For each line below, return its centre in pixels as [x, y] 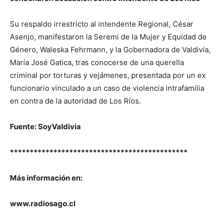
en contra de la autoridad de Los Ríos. [75, 101]
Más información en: [46, 178]
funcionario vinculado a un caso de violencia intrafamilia [107, 88]
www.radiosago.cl [43, 203]
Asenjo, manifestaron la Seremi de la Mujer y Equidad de [108, 37]
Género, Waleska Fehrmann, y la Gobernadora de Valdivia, [110, 50]
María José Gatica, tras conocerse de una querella [97, 62]
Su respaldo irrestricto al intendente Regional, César [102, 24]
